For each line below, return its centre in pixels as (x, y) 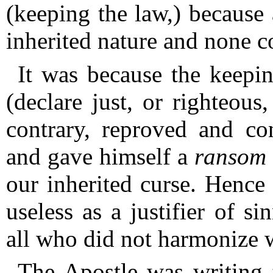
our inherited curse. (105, 183)
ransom (231, 156)
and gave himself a (101, 156)
